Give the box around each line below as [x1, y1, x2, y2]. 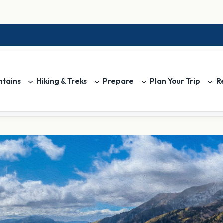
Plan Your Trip [150, 76, 200, 86]
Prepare [102, 76, 134, 86]
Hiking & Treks [36, 76, 87, 86]
